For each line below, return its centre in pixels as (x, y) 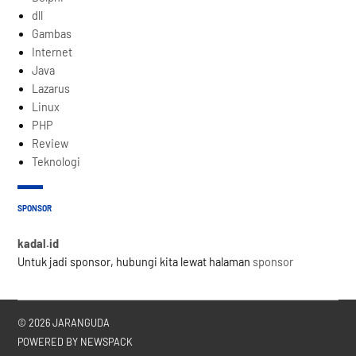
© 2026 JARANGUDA (64, 322)
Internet (52, 52)
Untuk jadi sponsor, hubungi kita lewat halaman (135, 261)
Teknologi (56, 161)
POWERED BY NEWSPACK (75, 342)
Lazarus (51, 88)
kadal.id (39, 243)
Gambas (52, 33)
